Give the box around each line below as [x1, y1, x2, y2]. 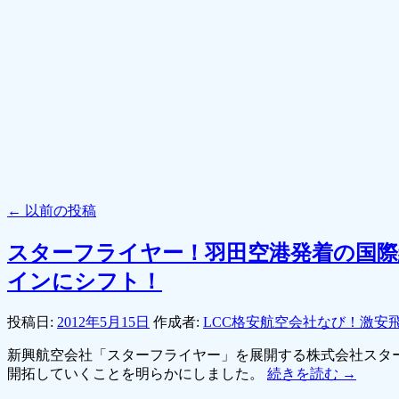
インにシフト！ [7, 269, 162, 293]
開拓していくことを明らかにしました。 [7, 365, 267, 381]
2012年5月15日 [57, 313, 150, 330]
